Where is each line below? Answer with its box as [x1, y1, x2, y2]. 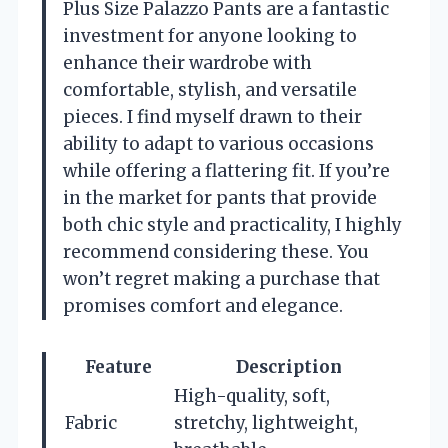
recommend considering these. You [63, 241, 369, 264]
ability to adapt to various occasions [63, 133, 374, 156]
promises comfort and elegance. [63, 295, 343, 318]
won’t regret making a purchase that [63, 268, 380, 291]
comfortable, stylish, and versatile [63, 79, 357, 102]
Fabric [65, 412, 117, 435]
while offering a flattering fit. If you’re [63, 160, 390, 183]
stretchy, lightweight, [174, 412, 358, 435]
